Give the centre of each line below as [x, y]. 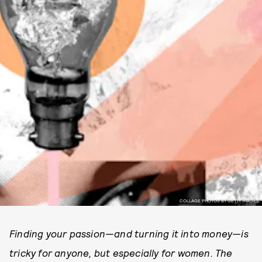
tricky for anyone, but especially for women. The [121, 253]
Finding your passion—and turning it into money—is [129, 233]
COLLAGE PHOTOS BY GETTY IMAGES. [220, 200]
